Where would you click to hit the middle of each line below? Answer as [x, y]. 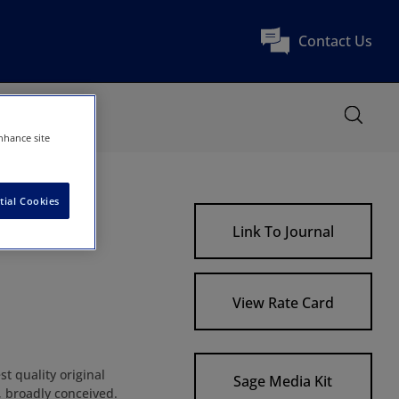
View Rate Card [283, 303]
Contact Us [335, 41]
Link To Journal [283, 231]
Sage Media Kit [283, 381]
